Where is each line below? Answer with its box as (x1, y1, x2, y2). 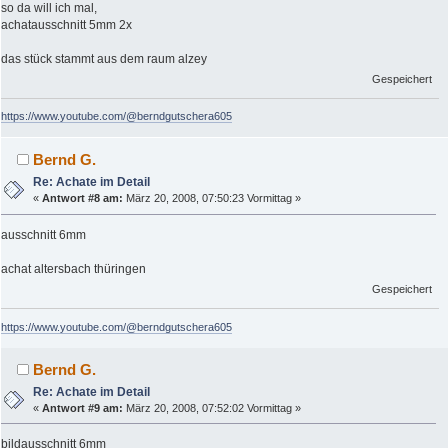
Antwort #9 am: (42, 401, 124, 414)
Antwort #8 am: (42, 192, 124, 205)
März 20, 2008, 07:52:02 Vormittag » (123, 401, 302, 414)
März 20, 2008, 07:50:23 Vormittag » (123, 192, 302, 205)
